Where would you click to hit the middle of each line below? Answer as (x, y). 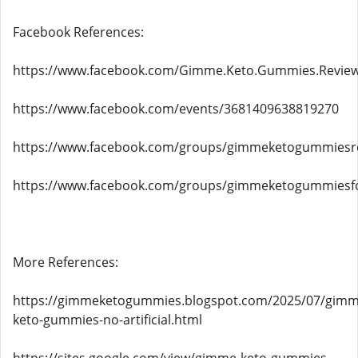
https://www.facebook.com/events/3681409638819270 (176, 109)
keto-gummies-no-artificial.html (107, 320)
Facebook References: (78, 32)
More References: (66, 262)
